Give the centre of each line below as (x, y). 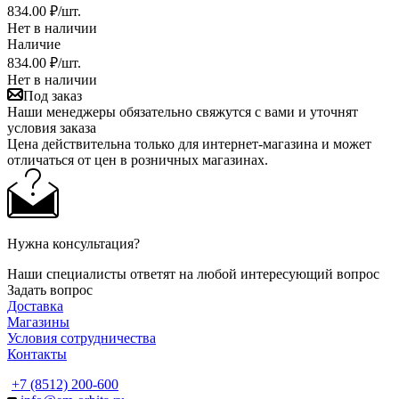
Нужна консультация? (73, 243)
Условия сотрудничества (81, 338)
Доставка (35, 305)
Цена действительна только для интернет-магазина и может (189, 143)
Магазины (38, 322)
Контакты (37, 354)
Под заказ (53, 95)
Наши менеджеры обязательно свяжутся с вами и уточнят (183, 111)
